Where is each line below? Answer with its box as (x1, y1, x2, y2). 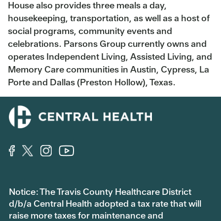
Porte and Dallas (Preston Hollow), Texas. (8, 76, 176, 88)
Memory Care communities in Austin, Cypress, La (8, 63, 209, 75)
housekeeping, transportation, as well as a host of (8, 12, 210, 24)
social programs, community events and (8, 25, 172, 37)
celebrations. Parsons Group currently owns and (8, 37, 207, 49)
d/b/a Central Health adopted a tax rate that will (9, 197, 201, 209)
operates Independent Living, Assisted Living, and (8, 50, 212, 62)
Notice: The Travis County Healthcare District (9, 185, 191, 197)
